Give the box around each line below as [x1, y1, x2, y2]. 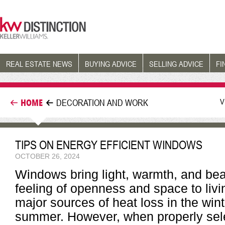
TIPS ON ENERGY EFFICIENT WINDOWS [15, 138, 202, 152]
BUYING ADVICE [85, 59, 137, 69]
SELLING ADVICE [149, 59, 203, 69]
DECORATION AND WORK [56, 97, 148, 108]
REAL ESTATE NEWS [6, 59, 72, 69]
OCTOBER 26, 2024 [15, 152, 80, 160]
